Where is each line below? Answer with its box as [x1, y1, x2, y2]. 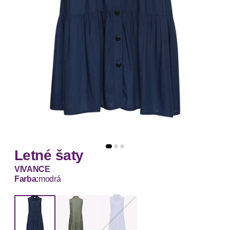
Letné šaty [14, 147, 84, 164]
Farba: [14, 175, 39, 184]
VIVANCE [14, 165, 50, 174]
